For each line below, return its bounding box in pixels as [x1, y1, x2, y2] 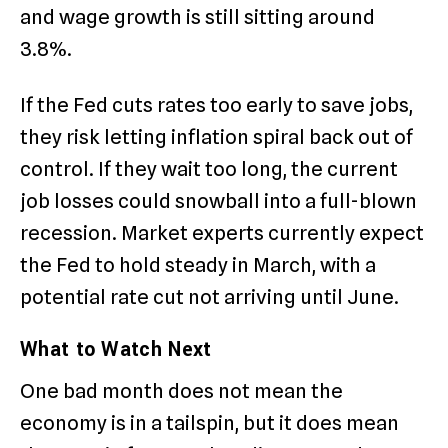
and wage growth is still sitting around [20, 5, 375, 30]
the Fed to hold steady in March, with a [20, 253, 376, 278]
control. [20, 157, 94, 182]
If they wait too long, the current [94, 157, 398, 182]
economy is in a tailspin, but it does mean [20, 411, 399, 436]
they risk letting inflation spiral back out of [20, 125, 413, 150]
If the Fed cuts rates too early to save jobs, [20, 93, 413, 118]
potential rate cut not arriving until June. [20, 285, 399, 310]
